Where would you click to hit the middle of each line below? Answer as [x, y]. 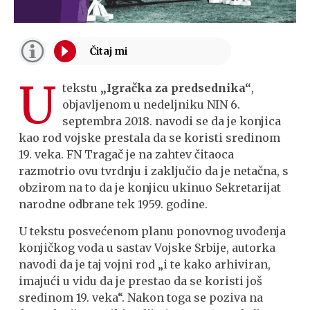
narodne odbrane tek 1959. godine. [113, 204]
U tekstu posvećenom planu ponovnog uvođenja [153, 231]
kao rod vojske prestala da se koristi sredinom [150, 138]
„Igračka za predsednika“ [176, 88]
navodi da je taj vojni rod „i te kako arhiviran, [145, 264]
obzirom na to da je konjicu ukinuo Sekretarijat [150, 188]
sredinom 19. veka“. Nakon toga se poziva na [141, 297]
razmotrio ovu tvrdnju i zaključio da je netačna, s [154, 171]
